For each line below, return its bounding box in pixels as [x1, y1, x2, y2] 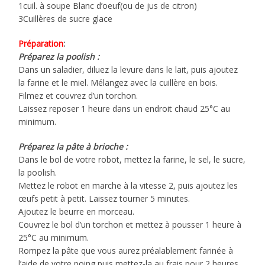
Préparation [18, 37, 64, 49]
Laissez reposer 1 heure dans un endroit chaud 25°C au [18, 102, 231, 114]
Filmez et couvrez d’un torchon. [18, 89, 138, 101]
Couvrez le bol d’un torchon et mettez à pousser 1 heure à [18, 218, 242, 230]
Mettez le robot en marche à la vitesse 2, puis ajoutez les [18, 179, 238, 191]
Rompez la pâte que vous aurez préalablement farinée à [18, 244, 234, 256]
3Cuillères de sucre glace [18, 12, 113, 24]
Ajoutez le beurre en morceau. [18, 205, 135, 217]
